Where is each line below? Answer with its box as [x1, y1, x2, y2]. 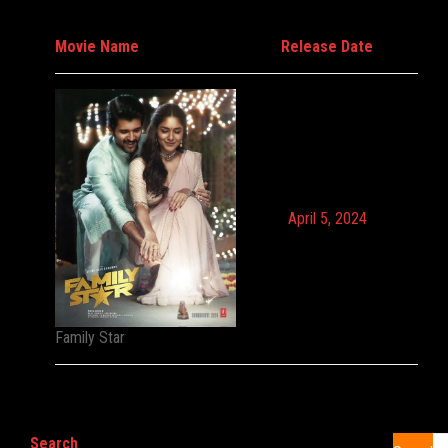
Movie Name [55, 37, 139, 56]
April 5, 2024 [287, 209, 367, 228]
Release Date [281, 37, 373, 56]
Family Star [55, 328, 125, 348]
